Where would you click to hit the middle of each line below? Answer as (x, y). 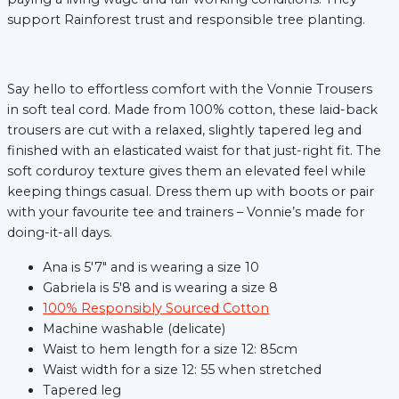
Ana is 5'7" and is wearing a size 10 (151, 268)
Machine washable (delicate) (134, 329)
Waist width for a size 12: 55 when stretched (183, 370)
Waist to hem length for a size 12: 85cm (171, 350)
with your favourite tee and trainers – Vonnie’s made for (186, 212)
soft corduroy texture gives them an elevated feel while (187, 171)
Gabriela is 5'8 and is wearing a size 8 (161, 288)
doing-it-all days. (60, 233)
